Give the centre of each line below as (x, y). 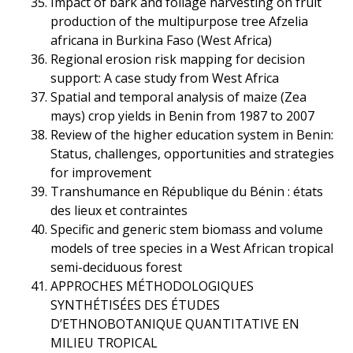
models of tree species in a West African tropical (191, 248)
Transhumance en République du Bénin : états (186, 191)
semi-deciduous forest (116, 267)
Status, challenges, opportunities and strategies (192, 153)
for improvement (100, 172)
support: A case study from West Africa (164, 78)
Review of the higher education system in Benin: (191, 134)
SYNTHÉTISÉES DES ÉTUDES (135, 305)
